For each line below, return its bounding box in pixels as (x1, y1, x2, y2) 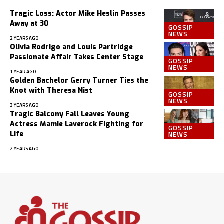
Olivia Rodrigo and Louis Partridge (10, 42, 133, 52)
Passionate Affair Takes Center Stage (10, 52, 143, 62)
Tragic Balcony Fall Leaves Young (10, 109, 129, 119)
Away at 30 (10, 19, 48, 29)
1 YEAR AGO (10, 68, 36, 76)
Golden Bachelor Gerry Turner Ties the (10, 76, 148, 86)
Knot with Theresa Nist (10, 86, 92, 96)
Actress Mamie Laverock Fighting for (10, 119, 143, 129)
